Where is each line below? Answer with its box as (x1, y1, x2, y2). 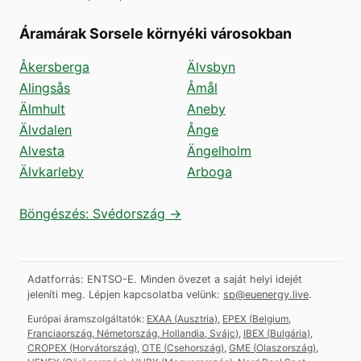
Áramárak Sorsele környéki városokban (19, 24, 292, 42)
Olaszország (256, 341, 313, 354)
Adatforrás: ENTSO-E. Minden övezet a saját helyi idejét (27, 272, 302, 285)
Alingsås (19, 79, 70, 96)
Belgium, (252, 312, 291, 325)
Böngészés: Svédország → (19, 205, 181, 222)
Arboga (187, 163, 232, 180)
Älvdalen (19, 121, 72, 138)
